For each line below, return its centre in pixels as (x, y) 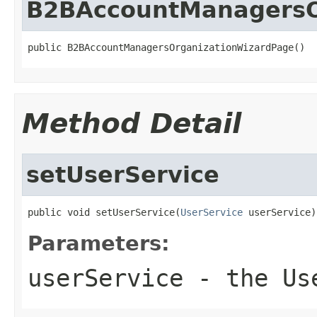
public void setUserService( (104, 212)
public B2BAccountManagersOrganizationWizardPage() (166, 47)
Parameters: (99, 243)
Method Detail (132, 123)
